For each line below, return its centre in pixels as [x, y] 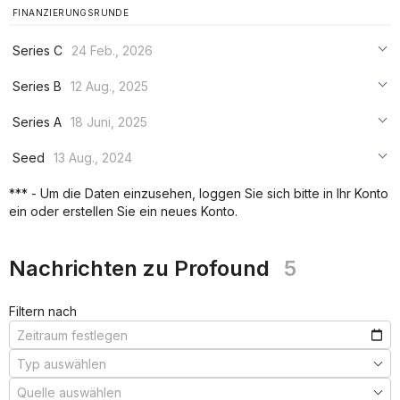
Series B [37, 86]
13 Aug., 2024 [93, 158]
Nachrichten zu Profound [139, 268]
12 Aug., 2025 [109, 86]
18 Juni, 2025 [109, 122]
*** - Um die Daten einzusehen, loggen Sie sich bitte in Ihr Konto [199, 193]
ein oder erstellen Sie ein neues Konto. [123, 211]
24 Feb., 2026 [112, 50]
